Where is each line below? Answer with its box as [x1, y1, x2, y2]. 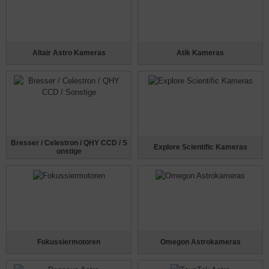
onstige [56, 147, 82, 156]
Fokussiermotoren [37, 237, 100, 246]
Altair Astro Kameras [32, 48, 106, 57]
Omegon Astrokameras [160, 237, 241, 246]
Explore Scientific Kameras [153, 143, 247, 152]
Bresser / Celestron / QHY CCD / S [10, 139, 127, 148]
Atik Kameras [177, 48, 224, 57]
